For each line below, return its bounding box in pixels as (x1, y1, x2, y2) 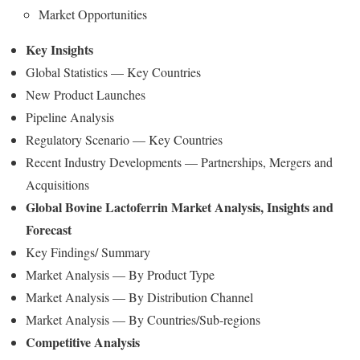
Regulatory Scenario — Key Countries (26, 131, 223, 148)
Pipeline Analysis (26, 108, 114, 125)
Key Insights (26, 40, 93, 59)
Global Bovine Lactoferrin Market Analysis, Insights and (26, 198, 333, 216)
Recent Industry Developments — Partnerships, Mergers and (26, 153, 333, 170)
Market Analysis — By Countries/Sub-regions (26, 311, 260, 328)
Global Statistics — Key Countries (26, 63, 201, 80)
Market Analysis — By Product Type (26, 266, 215, 283)
